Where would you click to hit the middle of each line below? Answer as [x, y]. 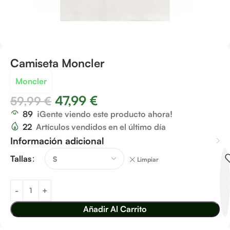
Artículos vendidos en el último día [101, 127]
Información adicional [57, 141]
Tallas [21, 158]
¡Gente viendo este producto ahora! [105, 114]
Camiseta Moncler [57, 63]
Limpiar [148, 160]
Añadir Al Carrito [115, 209]
